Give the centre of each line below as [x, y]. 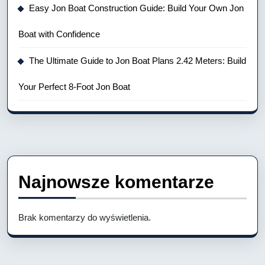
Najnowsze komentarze [116, 182]
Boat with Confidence [59, 34]
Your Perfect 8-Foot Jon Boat [74, 86]
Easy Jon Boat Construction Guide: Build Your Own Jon [136, 8]
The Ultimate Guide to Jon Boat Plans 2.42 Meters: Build [138, 60]
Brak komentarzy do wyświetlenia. [85, 217]
